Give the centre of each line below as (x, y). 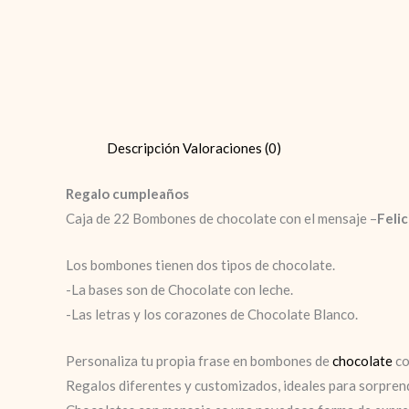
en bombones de (283, 360)
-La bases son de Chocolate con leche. (179, 289)
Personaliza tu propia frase (148, 360)
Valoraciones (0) (232, 148)
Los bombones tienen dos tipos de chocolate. (200, 264)
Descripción (143, 148)
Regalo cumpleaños (127, 193)
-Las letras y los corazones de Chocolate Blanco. (212, 314)
